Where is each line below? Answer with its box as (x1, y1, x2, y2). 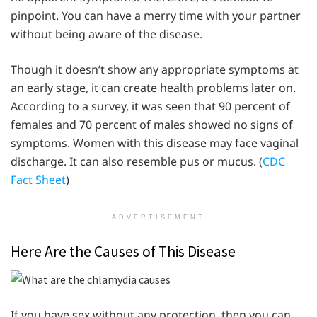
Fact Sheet (11, 172, 66, 188)
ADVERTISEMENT (112, 214, 205, 221)
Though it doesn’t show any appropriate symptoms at (11, 62, 299, 78)
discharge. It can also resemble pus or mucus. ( (11, 154, 263, 170)
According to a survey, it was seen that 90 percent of (11, 98, 290, 115)
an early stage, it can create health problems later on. (11, 80, 296, 96)
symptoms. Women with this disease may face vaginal (11, 135, 299, 151)
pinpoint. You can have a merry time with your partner (11, 8, 301, 24)
